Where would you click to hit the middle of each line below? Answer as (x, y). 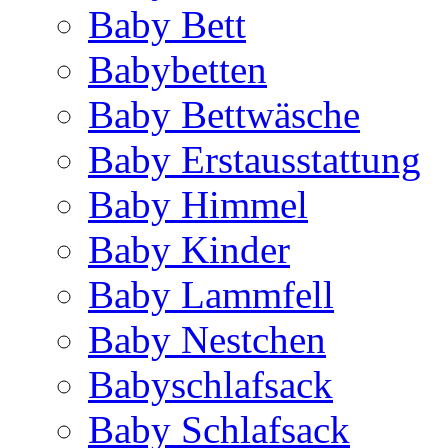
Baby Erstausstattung (254, 159)
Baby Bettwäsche (224, 114)
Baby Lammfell (211, 294)
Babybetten (177, 69)
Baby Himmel (198, 204)
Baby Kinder (189, 249)
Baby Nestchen (207, 339)
